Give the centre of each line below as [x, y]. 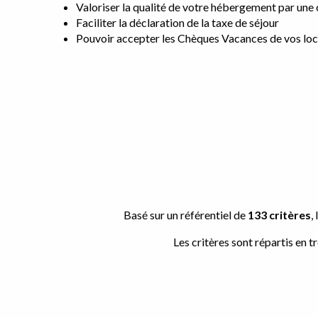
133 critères [279, 215]
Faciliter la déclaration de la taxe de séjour [177, 22]
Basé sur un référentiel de [185, 215]
